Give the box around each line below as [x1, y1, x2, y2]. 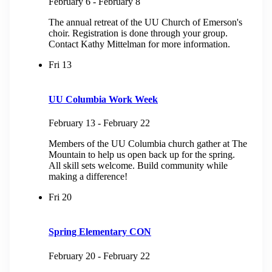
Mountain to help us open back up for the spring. [49, 149, 235, 160]
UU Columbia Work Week [49, 93, 158, 104]
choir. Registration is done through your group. [49, 27, 228, 38]
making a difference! [49, 171, 127, 182]
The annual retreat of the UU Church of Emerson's [49, 16, 242, 27]
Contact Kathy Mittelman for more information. [49, 38, 230, 49]
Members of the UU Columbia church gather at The [49, 138, 247, 149]
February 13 [49, 118, 95, 129]
